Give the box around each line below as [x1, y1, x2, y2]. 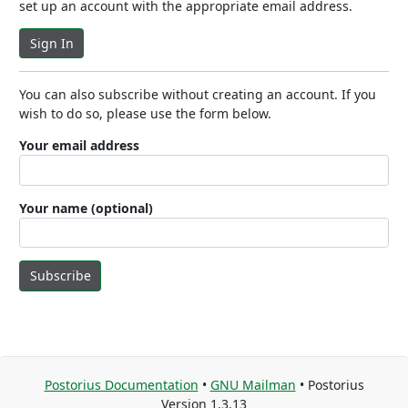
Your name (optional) [19, 199, 153, 217]
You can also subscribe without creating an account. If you [19, 86, 376, 103]
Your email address [19, 137, 139, 154]
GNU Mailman [209, 376, 296, 393]
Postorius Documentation [44, 376, 199, 393]
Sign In [29, 34, 74, 52]
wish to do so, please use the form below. [19, 105, 271, 122]
